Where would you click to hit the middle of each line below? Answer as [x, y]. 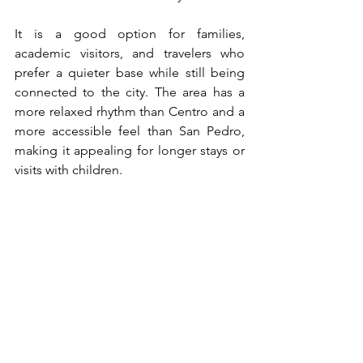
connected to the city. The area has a [130, 92]
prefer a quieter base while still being [130, 72]
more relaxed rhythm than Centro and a [130, 111]
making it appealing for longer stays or [130, 150]
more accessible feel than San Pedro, [130, 130]
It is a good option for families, [130, 33]
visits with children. [68, 169]
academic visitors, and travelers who [130, 53]
